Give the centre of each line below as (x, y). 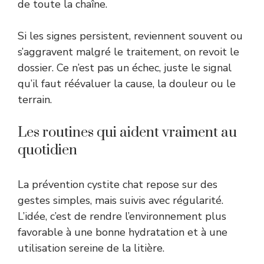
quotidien (47, 150)
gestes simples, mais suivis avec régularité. (121, 200)
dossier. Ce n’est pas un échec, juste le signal (125, 67)
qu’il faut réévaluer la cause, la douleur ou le (127, 83)
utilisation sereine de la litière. (91, 248)
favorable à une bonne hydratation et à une (123, 232)
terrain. (35, 99)
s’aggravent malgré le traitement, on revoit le (128, 52)
